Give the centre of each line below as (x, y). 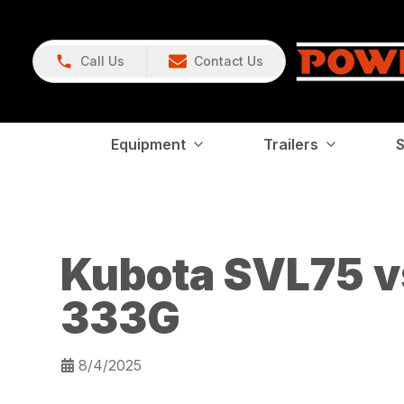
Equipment (148, 144)
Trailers (291, 144)
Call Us (102, 60)
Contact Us (229, 60)
